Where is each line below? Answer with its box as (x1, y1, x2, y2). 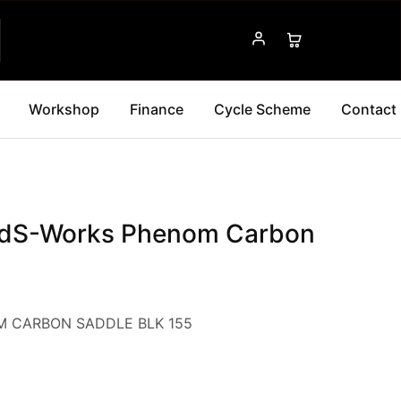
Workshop (29, 100, 99, 118)
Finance (130, 100, 183, 118)
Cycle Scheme (214, 100, 311, 118)
